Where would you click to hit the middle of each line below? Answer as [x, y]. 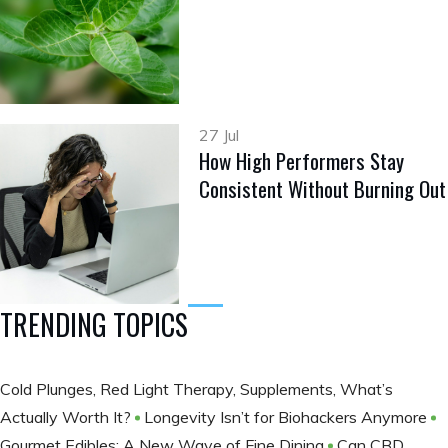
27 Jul [219, 135]
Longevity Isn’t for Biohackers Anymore [287, 416]
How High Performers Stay [302, 161]
